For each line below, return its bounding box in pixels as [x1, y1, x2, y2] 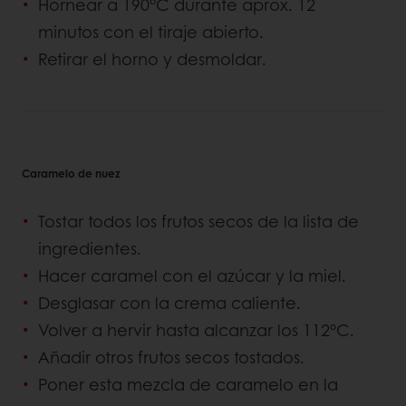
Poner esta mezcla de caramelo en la [38, 372, 338, 397]
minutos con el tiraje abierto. [38, 20, 264, 44]
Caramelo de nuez [22, 165, 121, 182]
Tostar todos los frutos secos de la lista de [38, 209, 359, 234]
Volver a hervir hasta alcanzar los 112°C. [38, 318, 354, 343]
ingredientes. [38, 237, 141, 261]
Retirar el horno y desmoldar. [38, 47, 266, 72]
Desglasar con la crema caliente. [38, 291, 301, 315]
